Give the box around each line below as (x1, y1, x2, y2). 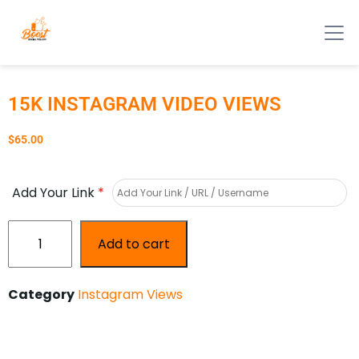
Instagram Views (78, 285, 183, 304)
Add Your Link (12, 184, 98, 202)
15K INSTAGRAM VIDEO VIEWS (8, 93, 281, 115)
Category (8, 285, 75, 304)
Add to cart (98, 235, 170, 253)
